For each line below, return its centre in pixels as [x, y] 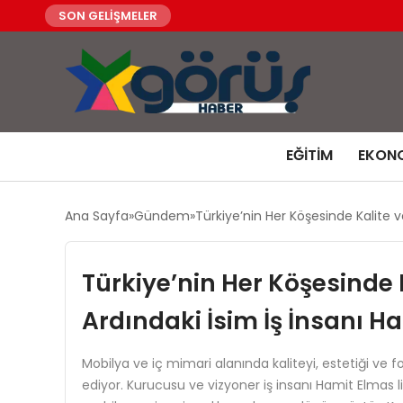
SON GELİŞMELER [108, 16]
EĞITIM [309, 155]
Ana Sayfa [97, 215]
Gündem [162, 215]
